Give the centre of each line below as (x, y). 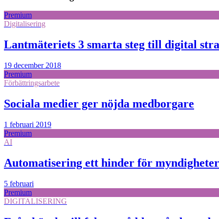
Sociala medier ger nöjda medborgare (99, 104)
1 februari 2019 (28, 124)
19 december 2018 (33, 66)
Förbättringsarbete (32, 83)
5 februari (19, 183)
